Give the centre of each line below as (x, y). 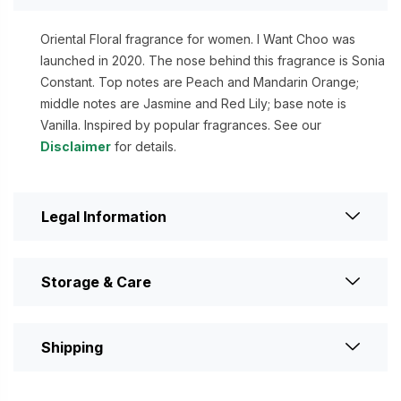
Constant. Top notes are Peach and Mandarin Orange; (200, 82)
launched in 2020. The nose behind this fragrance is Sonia (213, 61)
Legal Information (104, 217)
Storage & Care (96, 282)
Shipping (72, 348)
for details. (144, 147)
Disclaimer (76, 147)
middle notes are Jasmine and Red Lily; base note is (193, 104)
